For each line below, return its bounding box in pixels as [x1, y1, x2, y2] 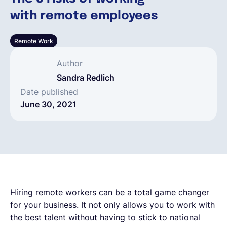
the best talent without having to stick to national [10, 212, 200, 222]
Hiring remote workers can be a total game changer [10, 186, 209, 197]
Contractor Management [60, 119, 157, 129]
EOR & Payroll [82, 86, 135, 96]
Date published [20, 86, 78, 97]
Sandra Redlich [57, 72, 115, 83]
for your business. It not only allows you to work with [10, 199, 215, 210]
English [28, 12, 63, 24]
